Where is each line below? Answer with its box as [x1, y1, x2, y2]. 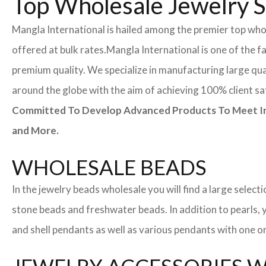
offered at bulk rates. [12, 43, 106, 56]
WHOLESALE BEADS [12, 154, 207, 180]
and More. [12, 124, 59, 137]
